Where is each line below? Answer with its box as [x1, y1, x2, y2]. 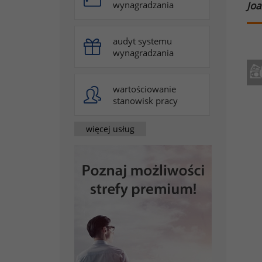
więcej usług [86, 123, 135, 135]
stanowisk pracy [113, 95, 178, 106]
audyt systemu [113, 35, 172, 47]
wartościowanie [113, 83, 176, 95]
